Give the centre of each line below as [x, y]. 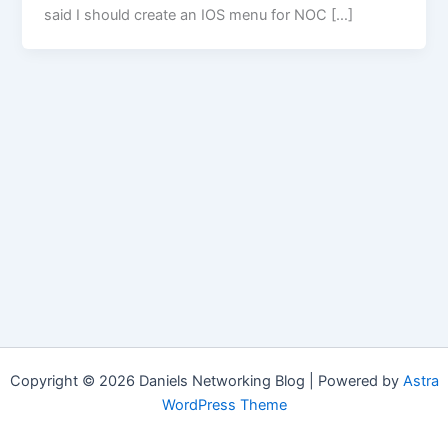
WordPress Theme [224, 405]
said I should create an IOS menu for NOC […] [199, 15]
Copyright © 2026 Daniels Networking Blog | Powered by [206, 381]
